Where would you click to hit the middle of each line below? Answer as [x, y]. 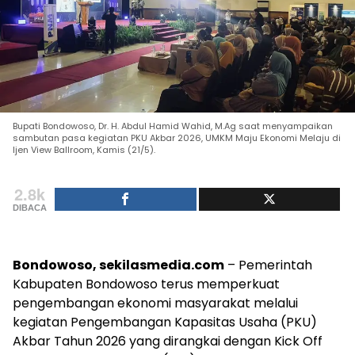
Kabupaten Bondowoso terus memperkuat [146, 284]
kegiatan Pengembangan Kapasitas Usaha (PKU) [165, 322]
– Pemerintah [268, 265]
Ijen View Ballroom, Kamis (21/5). [84, 150]
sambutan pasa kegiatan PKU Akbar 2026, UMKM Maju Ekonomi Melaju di [177, 138]
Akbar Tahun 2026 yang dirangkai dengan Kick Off [168, 341]
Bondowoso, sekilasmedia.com [118, 265]
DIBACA [30, 208]
